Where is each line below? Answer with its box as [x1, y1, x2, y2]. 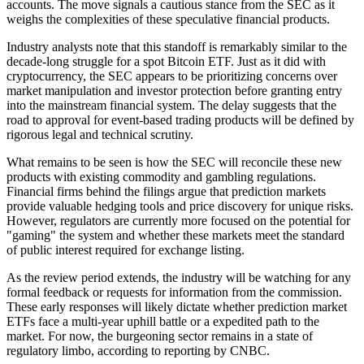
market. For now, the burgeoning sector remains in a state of [6, 328, 313, 343]
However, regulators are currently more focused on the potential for [6, 213, 350, 227]
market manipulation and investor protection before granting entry [6, 83, 342, 97]
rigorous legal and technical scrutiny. [6, 127, 193, 141]
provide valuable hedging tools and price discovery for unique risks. [6, 198, 353, 213]
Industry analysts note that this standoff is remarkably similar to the [6, 39, 347, 54]
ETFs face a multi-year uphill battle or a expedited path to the [6, 314, 319, 328]
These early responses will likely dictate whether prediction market [6, 299, 347, 314]
